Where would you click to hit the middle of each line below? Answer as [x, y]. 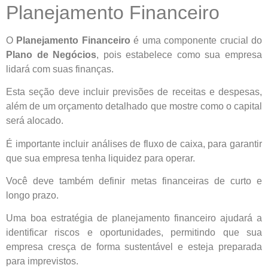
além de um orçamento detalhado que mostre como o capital [134, 106]
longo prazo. [32, 195]
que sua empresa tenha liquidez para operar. [100, 158]
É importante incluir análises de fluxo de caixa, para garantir [134, 144]
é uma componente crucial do [196, 40]
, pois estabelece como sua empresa [179, 54]
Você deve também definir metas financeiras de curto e [134, 181]
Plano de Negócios [51, 54]
